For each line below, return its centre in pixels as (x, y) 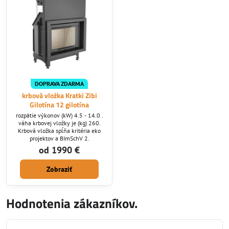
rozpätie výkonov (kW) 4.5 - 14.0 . (59, 116)
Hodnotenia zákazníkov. (72, 204)
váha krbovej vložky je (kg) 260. (59, 123)
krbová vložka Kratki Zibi (59, 96)
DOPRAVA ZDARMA (59, 83)
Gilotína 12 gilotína (59, 105)
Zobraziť (59, 169)
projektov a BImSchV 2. (59, 139)
